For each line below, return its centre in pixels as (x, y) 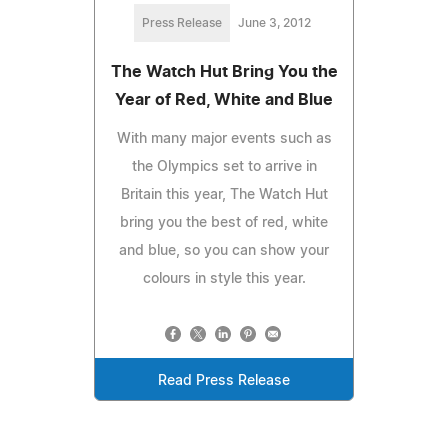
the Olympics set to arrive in (224, 166)
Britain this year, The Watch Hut (224, 194)
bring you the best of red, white (224, 222)
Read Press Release (224, 380)
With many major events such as (224, 138)
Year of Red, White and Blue (224, 99)
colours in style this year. (224, 278)
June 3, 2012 (274, 22)
